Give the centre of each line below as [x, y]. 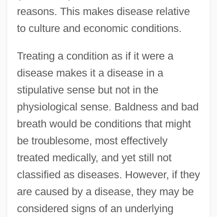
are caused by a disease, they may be [105, 191]
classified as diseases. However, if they [108, 174]
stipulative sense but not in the [87, 90]
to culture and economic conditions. [99, 28]
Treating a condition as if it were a [95, 56]
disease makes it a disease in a [90, 73]
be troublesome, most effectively [92, 140]
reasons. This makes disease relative [103, 11]
